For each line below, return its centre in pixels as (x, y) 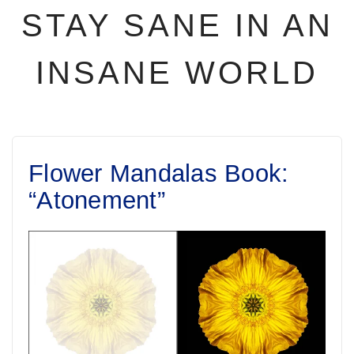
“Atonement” (97, 200)
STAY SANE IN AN (177, 25)
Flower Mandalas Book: (159, 173)
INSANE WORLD (177, 72)
